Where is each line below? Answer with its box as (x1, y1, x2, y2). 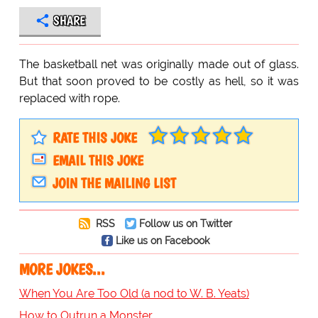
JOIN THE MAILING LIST (52, 174, 176, 192)
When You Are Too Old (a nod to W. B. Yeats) (18, 286, 249, 300)
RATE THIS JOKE (52, 128, 137, 146)
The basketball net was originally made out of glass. (18, 57, 300, 71)
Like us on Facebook (115, 234, 209, 246)
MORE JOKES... (18, 259, 105, 279)
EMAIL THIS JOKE (52, 151, 143, 169)
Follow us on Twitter (138, 216, 232, 229)
